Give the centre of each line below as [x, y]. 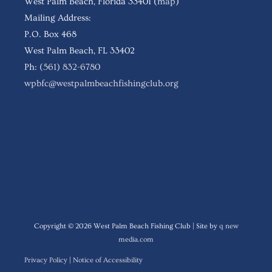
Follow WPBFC [64, 126]
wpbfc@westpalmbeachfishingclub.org [101, 84]
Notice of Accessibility [108, 260]
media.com [136, 239]
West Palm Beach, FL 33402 [80, 51]
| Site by [205, 226]
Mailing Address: [58, 18]
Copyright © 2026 [63, 226]
